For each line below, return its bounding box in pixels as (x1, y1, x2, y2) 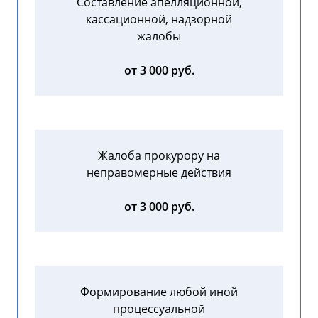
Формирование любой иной (80, 284, 238, 300)
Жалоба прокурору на (98, 148, 220, 164)
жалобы (137, 28, 181, 45)
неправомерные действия (87, 165, 231, 181)
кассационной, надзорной (86, 11, 232, 28)
